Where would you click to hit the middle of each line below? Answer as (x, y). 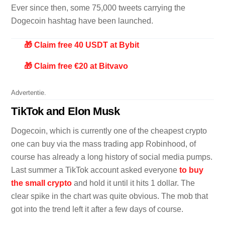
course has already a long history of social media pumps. (112, 157)
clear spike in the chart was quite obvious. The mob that (110, 196)
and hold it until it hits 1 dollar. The (134, 183)
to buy (192, 170)
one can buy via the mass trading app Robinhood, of (104, 144)
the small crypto (42, 183)
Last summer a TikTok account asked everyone (95, 170)
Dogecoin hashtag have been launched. (82, 21)
